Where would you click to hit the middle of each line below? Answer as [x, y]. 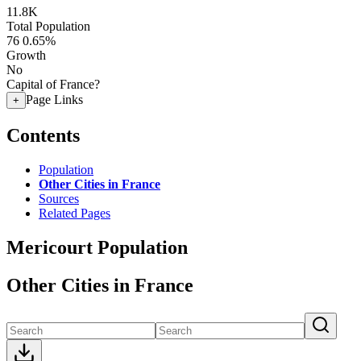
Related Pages [75, 213]
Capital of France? [53, 84]
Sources [59, 198]
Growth [26, 55]
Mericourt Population [97, 247]
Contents [43, 135]
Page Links [54, 100]
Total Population [48, 26]
